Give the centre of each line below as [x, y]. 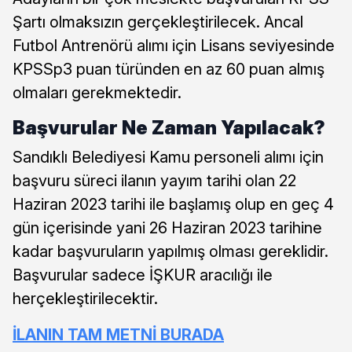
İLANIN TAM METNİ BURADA [118, 334]
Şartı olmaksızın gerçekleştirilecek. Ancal [158, 22]
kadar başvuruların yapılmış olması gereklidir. [170, 251]
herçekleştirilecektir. [85, 298]
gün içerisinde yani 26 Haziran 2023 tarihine [167, 227]
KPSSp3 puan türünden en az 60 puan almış [169, 69]
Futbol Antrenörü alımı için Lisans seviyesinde [174, 45]
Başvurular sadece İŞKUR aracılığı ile [143, 275]
